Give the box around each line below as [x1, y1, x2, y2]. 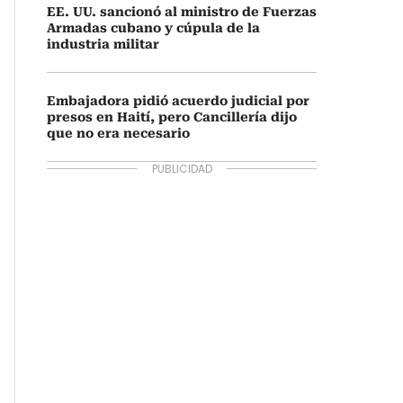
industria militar [47, 37, 159, 51]
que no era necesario [47, 126, 190, 140]
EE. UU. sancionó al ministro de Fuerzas [47, 4, 317, 19]
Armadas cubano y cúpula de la [47, 21, 260, 35]
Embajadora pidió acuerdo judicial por [47, 94, 309, 108]
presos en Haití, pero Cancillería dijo [47, 110, 297, 124]
